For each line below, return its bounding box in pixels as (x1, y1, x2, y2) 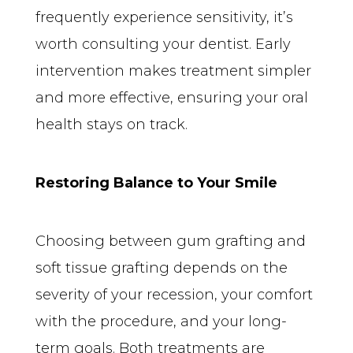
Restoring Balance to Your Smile (35, 173, 277, 191)
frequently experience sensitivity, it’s (35, 8, 293, 26)
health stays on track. (35, 115, 188, 133)
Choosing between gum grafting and (35, 232, 306, 250)
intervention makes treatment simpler (35, 61, 311, 80)
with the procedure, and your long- (35, 312, 287, 330)
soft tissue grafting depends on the (35, 258, 288, 277)
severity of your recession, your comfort (35, 285, 313, 303)
